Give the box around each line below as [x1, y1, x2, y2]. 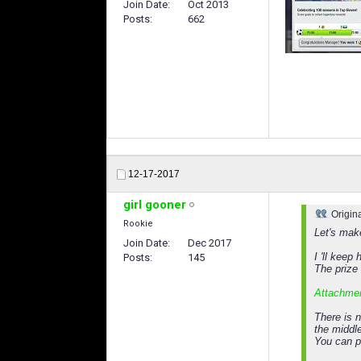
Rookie [123, 218, 153, 230]
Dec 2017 [188, 237, 231, 250]
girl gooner [123, 197, 186, 213]
